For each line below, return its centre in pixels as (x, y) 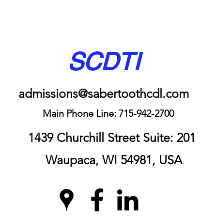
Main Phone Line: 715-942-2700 (108, 113)
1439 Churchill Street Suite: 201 (112, 138)
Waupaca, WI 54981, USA (112, 160)
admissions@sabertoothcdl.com (104, 93)
